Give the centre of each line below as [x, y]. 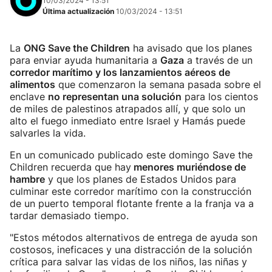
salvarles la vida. [48, 133]
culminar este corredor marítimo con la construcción [131, 191]
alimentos [32, 84]
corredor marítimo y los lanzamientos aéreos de [120, 72]
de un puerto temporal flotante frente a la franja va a [132, 203]
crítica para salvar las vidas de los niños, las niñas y [128, 262]
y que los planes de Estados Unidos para [141, 179]
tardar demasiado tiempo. [69, 216]
